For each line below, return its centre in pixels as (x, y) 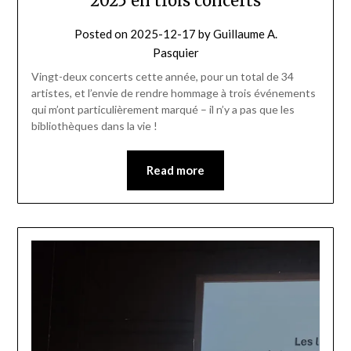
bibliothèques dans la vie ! (94, 125)
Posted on (102, 33)
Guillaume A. (245, 33)
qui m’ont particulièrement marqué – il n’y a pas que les (163, 109)
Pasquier (175, 52)
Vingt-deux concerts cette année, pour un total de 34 (162, 76)
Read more (175, 170)
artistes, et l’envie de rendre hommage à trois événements (173, 92)
